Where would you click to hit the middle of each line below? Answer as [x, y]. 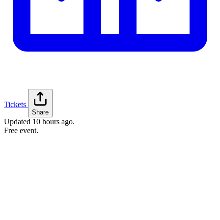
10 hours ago [53, 122]
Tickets [15, 105]
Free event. [21, 131]
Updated [18, 122]
